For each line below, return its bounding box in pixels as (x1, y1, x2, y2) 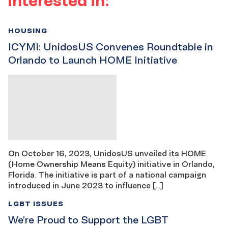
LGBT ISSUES (8, 198, 64, 208)
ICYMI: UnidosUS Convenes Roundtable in (8, 40, 213, 53)
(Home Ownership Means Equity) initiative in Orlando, (8, 158, 215, 169)
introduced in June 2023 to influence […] (8, 180, 163, 190)
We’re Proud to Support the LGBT (8, 213, 168, 226)
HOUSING (8, 25, 47, 35)
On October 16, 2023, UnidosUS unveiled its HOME (8, 148, 206, 158)
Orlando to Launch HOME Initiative (8, 53, 177, 66)
